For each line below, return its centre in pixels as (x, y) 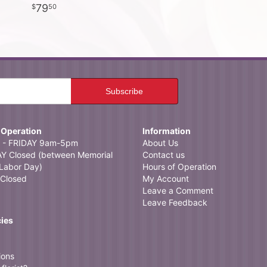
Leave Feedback (175, 202)
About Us (160, 143)
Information (167, 131)
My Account (166, 178)
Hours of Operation (179, 167)
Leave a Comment (178, 190)
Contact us (164, 155)
